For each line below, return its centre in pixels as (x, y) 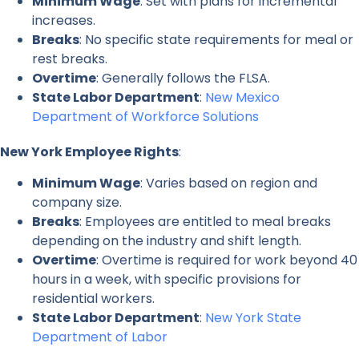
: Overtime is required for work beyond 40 (227, 260)
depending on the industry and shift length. (167, 240)
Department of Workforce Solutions (145, 117)
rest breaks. (70, 59)
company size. (77, 202)
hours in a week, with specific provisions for (167, 279)
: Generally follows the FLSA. (183, 79)
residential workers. (93, 298)
